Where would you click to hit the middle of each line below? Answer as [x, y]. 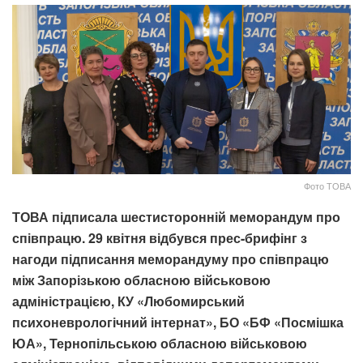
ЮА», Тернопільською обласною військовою [160, 343]
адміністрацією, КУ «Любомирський [128, 301]
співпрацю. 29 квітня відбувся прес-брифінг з [160, 237]
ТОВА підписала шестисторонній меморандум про [176, 216]
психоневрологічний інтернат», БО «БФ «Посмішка [178, 322]
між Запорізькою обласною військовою [141, 280]
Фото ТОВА [327, 185]
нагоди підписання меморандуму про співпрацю [171, 258]
